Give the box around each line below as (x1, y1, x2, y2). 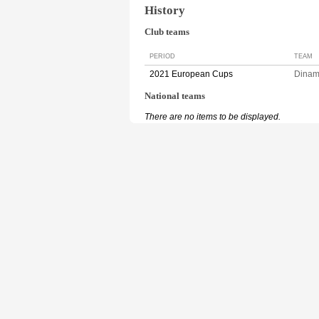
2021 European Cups (150, 69, 233, 80)
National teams (145, 91, 205, 102)
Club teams (145, 27, 189, 38)
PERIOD (150, 53, 175, 61)
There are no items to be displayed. (145, 111, 281, 122)
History (145, 3, 185, 17)
